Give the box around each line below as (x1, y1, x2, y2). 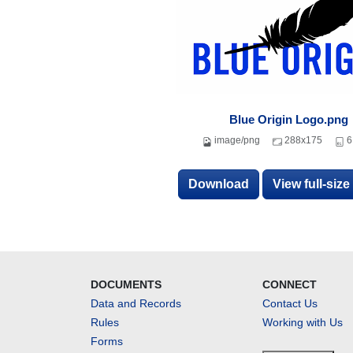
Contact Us (262, 297, 318, 310)
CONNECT (262, 278, 318, 291)
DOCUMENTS (90, 278, 162, 291)
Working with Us (262, 316, 344, 329)
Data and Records (90, 297, 181, 310)
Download (188, 177, 249, 191)
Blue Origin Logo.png (229, 113, 348, 126)
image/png (214, 135, 260, 146)
